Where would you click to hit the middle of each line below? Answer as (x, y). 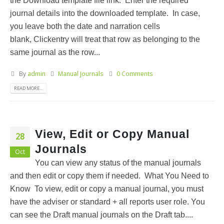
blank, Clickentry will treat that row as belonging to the (105, 39)
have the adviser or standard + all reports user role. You (107, 201)
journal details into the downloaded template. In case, (106, 13)
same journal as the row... (55, 52)
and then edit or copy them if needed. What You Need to (109, 175)
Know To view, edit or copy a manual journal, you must (107, 188)
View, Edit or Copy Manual (112, 134)
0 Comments (135, 73)
